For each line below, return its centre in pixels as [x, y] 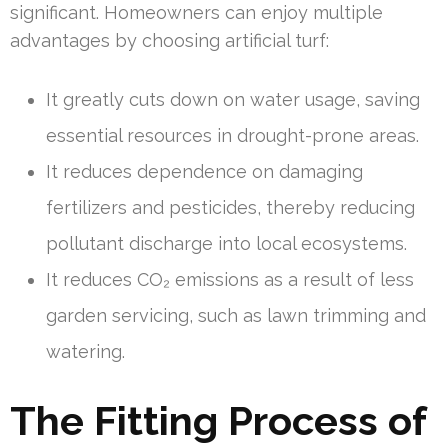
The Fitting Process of [218, 421]
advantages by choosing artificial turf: [169, 41]
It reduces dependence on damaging [204, 172]
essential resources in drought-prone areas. [232, 136]
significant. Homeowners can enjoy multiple [196, 13]
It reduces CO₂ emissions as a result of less [230, 280]
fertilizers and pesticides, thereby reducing [230, 208]
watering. [85, 352]
